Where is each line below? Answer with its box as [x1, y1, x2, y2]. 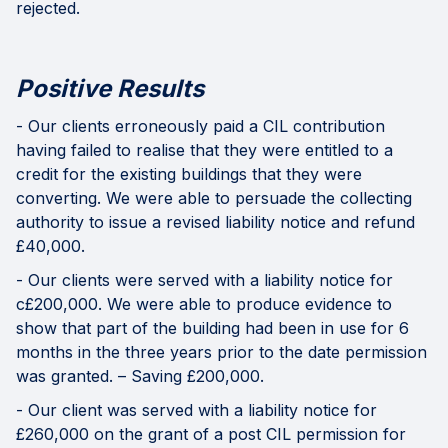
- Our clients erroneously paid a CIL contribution [16, 116, 385, 137]
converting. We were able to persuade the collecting [16, 188, 412, 209]
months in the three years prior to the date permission [16, 342, 427, 363]
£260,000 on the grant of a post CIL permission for [16, 424, 406, 445]
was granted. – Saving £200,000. [16, 366, 264, 387]
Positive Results [16, 74, 204, 104]
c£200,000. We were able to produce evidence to [16, 294, 392, 315]
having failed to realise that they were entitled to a [16, 140, 393, 161]
